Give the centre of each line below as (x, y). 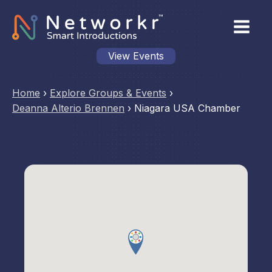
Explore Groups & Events (108, 93)
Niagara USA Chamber (187, 108)
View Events (136, 56)
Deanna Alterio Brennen (68, 108)
